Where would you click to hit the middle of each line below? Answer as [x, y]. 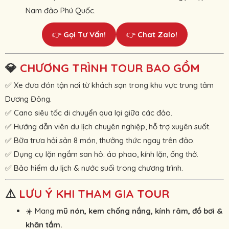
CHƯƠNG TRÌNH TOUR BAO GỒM [110, 68]
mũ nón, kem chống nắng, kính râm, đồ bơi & [139, 211]
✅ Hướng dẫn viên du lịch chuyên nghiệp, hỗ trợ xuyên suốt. [108, 127]
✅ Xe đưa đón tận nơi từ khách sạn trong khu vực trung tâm [109, 85]
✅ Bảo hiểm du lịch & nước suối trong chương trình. [94, 168]
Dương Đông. [28, 99]
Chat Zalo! [157, 35]
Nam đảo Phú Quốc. [61, 11]
